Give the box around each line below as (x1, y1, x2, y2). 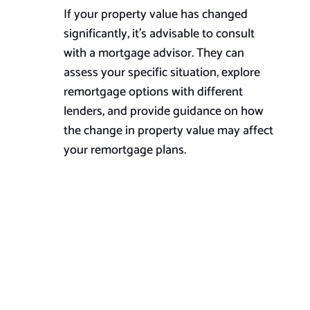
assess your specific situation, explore (63, 62, 260, 84)
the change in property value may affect (63, 120, 273, 142)
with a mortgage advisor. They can (63, 43, 244, 64)
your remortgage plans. (63, 140, 186, 161)
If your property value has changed (63, 4, 248, 26)
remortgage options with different (63, 82, 243, 103)
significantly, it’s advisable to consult (63, 24, 255, 45)
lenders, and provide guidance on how (63, 101, 264, 122)
